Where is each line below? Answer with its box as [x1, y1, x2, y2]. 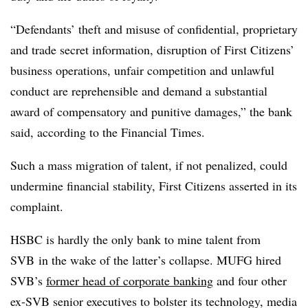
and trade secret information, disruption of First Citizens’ [10, 41, 294, 58]
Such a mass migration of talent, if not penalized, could [10, 157, 287, 173]
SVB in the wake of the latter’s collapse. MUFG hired [10, 252, 281, 268]
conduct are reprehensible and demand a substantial [10, 82, 267, 99]
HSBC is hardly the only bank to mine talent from [10, 231, 261, 247]
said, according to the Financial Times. [10, 124, 205, 140]
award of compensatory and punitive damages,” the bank [10, 103, 292, 120]
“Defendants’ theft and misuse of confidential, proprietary [10, 21, 298, 37]
